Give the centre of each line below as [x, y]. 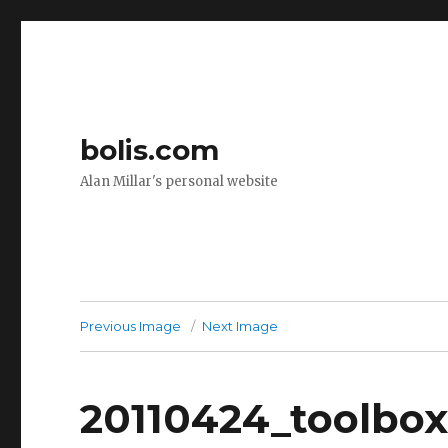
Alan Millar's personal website [179, 181]
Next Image [240, 326]
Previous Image [131, 326]
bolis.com [150, 150]
